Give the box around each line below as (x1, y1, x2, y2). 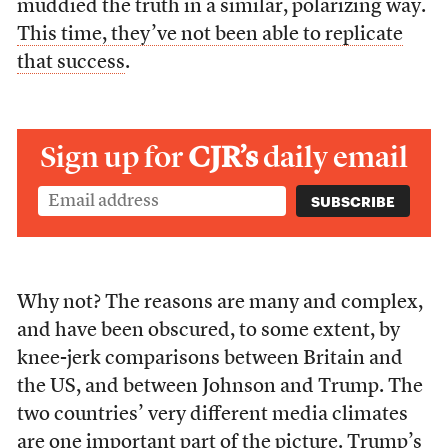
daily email (263, 139, 408, 176)
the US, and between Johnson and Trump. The (16, 377, 423, 398)
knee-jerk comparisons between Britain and (16, 349, 403, 370)
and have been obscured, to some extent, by (16, 321, 400, 342)
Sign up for (40, 139, 188, 176)
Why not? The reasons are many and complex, (16, 293, 423, 314)
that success (16, 53, 125, 74)
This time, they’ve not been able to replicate (16, 25, 403, 46)
